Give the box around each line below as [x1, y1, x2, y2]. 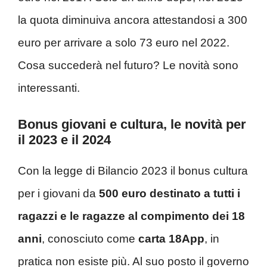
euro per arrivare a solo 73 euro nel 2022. [18, 36, 229, 49]
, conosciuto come [42, 232, 138, 245]
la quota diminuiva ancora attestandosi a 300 [18, 14, 247, 27]
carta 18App [138, 232, 204, 245]
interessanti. [18, 82, 80, 95]
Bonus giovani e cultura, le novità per [18, 116, 246, 132]
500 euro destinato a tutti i [99, 187, 240, 200]
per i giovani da [18, 187, 99, 200]
